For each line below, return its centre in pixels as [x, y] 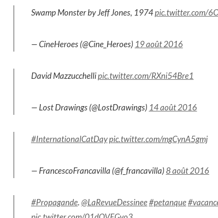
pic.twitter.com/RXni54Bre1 [145, 76]
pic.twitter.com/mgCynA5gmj [158, 139]
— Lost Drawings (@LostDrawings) [90, 107]
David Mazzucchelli [64, 76]
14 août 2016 [173, 107]
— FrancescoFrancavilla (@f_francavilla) [98, 171]
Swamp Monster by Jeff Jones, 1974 [93, 12]
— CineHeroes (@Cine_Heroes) [83, 44]
